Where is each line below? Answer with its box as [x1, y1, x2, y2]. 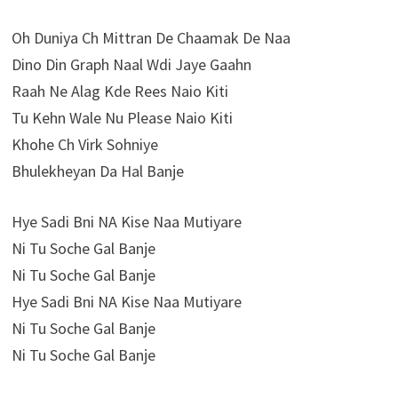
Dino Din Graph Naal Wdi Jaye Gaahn [11, 54, 251, 76]
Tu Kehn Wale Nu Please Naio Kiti [11, 107, 233, 129]
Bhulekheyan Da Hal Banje [11, 161, 184, 182]
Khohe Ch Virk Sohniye [11, 134, 158, 155]
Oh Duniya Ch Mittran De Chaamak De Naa [11, 28, 291, 49]
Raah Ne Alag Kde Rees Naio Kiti [11, 81, 228, 102]
